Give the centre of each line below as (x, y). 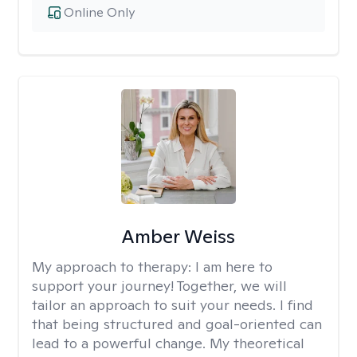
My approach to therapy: (114, 267)
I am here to (234, 267)
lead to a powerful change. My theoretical (168, 343)
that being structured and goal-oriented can (177, 324)
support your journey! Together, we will (159, 286)
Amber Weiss (178, 236)
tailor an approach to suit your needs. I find (173, 305)
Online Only (99, 12)
